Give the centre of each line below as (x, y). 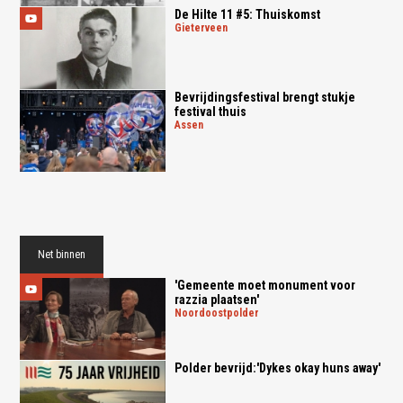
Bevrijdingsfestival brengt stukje (264, 98)
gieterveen (204, 28)
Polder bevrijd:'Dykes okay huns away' (277, 367)
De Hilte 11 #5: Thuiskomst (247, 15)
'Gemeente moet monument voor (264, 285)
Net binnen (62, 254)
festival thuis (210, 112)
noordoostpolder (220, 313)
